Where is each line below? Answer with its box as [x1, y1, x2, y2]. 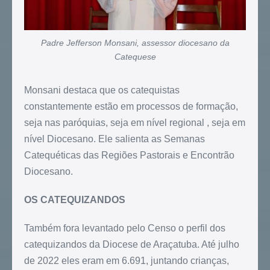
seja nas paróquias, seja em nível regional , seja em [24, 118, 245, 128]
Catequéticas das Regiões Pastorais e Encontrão [24, 150, 234, 161]
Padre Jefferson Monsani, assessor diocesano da [40, 38, 230, 48]
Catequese [114, 52, 156, 62]
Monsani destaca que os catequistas [24, 85, 180, 96]
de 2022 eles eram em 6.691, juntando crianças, [24, 256, 229, 266]
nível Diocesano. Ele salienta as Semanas [24, 134, 205, 145]
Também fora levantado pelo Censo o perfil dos [24, 223, 225, 234]
